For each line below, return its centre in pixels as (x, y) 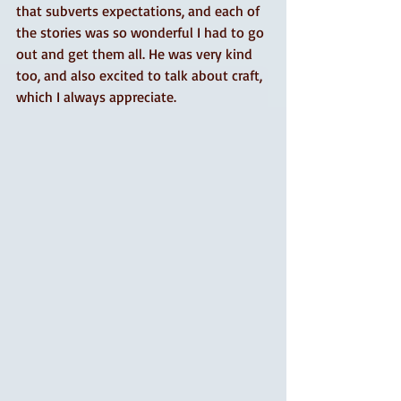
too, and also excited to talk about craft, (141, 75)
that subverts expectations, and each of (140, 11)
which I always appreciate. (98, 97)
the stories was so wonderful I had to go (142, 32)
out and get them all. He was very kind (136, 54)
